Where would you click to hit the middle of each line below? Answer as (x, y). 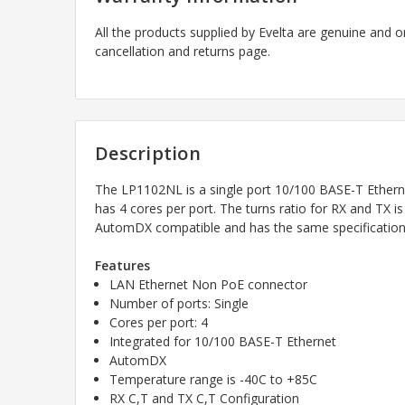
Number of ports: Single (179, 303)
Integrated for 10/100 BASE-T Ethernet (223, 341)
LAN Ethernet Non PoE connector (209, 284)
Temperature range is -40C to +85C (214, 379)
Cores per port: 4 (159, 322)
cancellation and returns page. (183, 51)
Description (148, 153)
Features (122, 265)
